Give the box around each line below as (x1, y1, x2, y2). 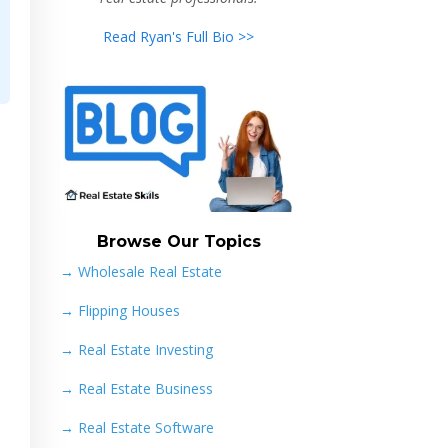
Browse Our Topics (96, 232, 261, 252)
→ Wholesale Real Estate (59, 262, 222, 282)
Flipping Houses (77, 301, 180, 321)
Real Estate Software (77, 418, 214, 438)
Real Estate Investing (77, 340, 213, 360)
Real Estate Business (77, 379, 213, 399)
